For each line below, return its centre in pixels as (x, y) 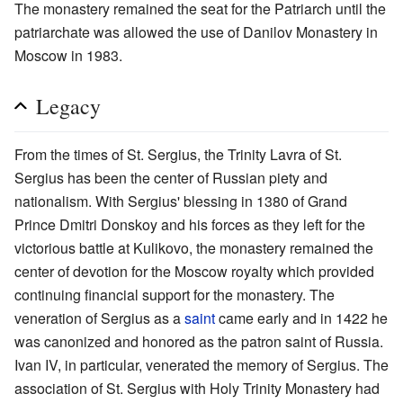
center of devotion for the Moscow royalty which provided (194, 271)
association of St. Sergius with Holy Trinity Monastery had (197, 388)
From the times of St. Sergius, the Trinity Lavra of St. (178, 154)
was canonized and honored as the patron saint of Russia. (199, 341)
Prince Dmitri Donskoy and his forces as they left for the (190, 224)
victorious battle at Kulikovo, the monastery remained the (194, 247)
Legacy (68, 106)
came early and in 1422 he (301, 318)
